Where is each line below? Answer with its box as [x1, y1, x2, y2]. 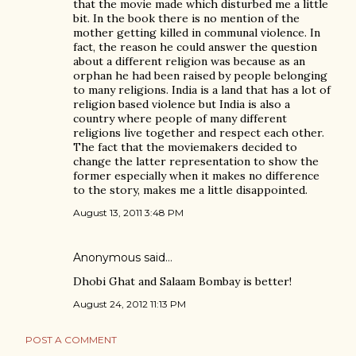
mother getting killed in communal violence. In [73, 25, 320, 40]
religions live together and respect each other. [73, 126, 324, 140]
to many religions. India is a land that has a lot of [73, 83, 331, 97]
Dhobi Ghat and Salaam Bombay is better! [73, 274, 292, 288]
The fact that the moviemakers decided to [73, 140, 297, 154]
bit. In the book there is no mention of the [73, 11, 300, 25]
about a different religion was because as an [73, 54, 305, 68]
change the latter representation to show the [73, 154, 319, 168]
